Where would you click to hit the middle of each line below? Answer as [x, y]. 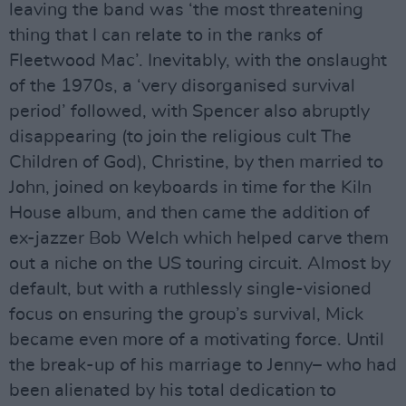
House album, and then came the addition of [189, 213]
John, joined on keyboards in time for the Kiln [190, 187]
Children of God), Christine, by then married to [196, 162]
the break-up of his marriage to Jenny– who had [203, 365]
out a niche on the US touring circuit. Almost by [200, 263]
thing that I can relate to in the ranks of [166, 35]
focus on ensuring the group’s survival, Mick [186, 314]
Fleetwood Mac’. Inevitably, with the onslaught [198, 60]
